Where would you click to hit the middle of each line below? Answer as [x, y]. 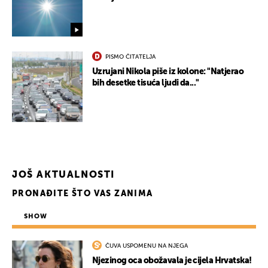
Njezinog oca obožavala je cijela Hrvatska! [172, 261]
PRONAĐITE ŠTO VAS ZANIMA [83, 194]
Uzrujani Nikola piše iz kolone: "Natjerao [168, 72]
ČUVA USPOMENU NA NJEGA [147, 246]
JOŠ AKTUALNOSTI [63, 176]
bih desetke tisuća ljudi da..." [146, 83]
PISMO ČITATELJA [130, 57]
